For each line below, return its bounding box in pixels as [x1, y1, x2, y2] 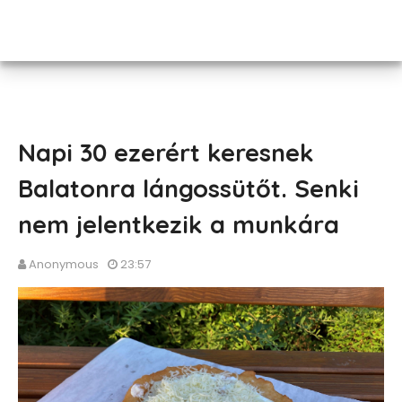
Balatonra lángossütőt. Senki [18, 173, 359, 204]
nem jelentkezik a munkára [18, 209, 339, 240]
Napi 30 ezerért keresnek [18, 137, 314, 168]
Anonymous [29, 256, 99, 273]
